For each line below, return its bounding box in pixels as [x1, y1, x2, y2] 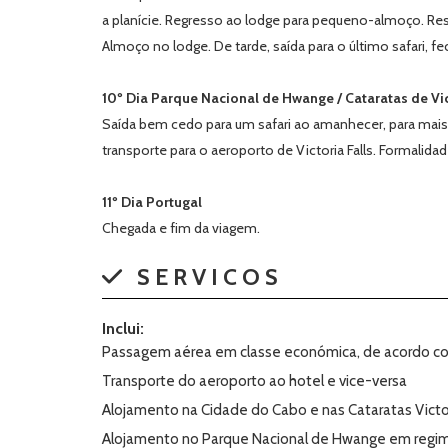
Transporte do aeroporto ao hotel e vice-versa [102, 372, 407, 390]
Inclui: [102, 319, 144, 338]
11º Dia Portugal [102, 193, 202, 211]
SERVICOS [127, 263, 283, 291]
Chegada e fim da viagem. [102, 219, 260, 237]
